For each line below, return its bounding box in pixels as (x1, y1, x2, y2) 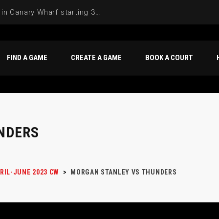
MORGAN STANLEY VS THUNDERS (70, 168, 177, 176)
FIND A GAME (7, 53, 47, 62)
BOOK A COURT (145, 53, 193, 62)
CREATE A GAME (71, 53, 122, 62)
